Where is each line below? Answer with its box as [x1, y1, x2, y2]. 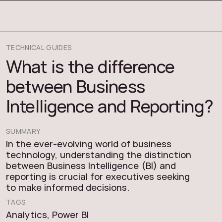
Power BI [52, 208, 89, 221]
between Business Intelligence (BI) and [6, 159, 176, 172]
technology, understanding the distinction [6, 148, 191, 161]
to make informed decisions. [6, 181, 129, 194]
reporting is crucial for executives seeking [6, 170, 190, 183]
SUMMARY [6, 126, 41, 136]
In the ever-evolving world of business [6, 137, 171, 150]
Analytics [6, 208, 47, 221]
